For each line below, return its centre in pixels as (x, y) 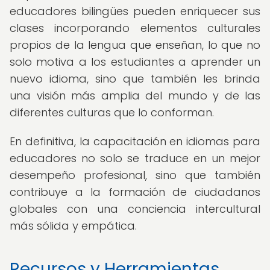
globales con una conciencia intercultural (135, 209)
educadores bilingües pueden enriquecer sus (135, 11)
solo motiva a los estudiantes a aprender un (135, 62)
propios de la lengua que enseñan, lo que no (135, 45)
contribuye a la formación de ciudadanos (135, 192)
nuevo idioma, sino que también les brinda (135, 79)
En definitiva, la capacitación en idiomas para (135, 141)
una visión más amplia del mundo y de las (135, 96)
